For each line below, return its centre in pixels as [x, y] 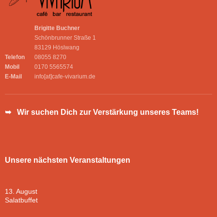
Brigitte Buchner [57, 28]
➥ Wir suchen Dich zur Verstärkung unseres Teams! [102, 112]
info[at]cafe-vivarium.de [65, 77]
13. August [21, 192]
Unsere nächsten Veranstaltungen [68, 160]
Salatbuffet [21, 200]
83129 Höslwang [57, 48]
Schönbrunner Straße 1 [65, 38]
